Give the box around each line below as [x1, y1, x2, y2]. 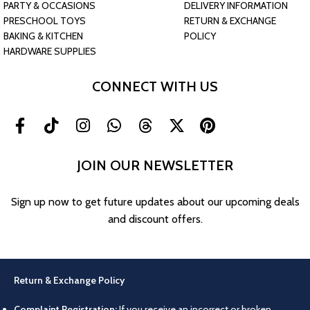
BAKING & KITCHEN [3, 30, 83, 42]
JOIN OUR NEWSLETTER [77, 156, 233, 174]
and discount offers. [107, 212, 203, 226]
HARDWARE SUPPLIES [3, 45, 96, 57]
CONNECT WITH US [92, 78, 218, 95]
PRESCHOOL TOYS [3, 15, 86, 27]
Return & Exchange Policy [14, 273, 125, 286]
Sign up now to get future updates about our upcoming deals [10, 194, 300, 208]
